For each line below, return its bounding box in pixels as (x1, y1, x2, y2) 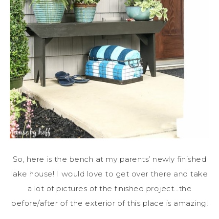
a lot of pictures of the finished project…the (27, 183, 192, 193)
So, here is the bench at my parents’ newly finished (12, 154, 207, 164)
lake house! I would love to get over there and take (11, 169, 208, 178)
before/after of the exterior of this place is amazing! (11, 198, 208, 208)
